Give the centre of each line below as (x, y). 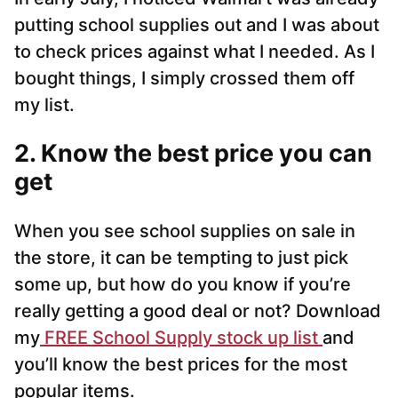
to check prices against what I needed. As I (195, 52)
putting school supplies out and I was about (197, 25)
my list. (44, 105)
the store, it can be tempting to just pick (181, 258)
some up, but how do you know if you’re (183, 285)
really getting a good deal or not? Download (198, 311)
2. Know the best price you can (193, 154)
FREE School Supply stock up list (181, 338)
